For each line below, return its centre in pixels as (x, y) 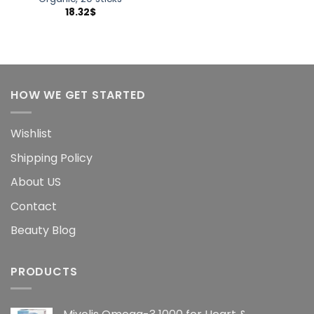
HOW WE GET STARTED (78, 95)
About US (36, 182)
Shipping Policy (52, 158)
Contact (34, 206)
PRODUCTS (44, 271)
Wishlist (31, 133)
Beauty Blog (43, 231)
